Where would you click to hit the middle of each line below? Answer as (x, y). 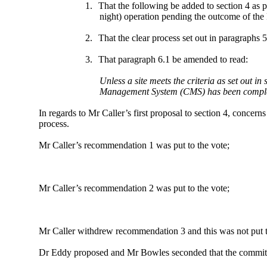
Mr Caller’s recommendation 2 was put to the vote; (134, 188)
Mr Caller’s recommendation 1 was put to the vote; (134, 145)
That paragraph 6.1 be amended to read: (173, 59)
